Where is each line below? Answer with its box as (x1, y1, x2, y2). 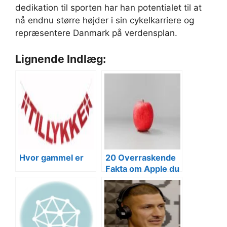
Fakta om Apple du (105, 163, 179, 174)
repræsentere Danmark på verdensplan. (15, 28, 177, 38)
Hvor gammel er (19, 152, 84, 163)
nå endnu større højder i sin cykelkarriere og (15, 15, 194, 25)
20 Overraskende (105, 152, 176, 163)
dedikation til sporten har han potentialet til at (15, 3, 202, 13)
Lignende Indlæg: (15, 52, 106, 65)
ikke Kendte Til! (105, 174, 166, 185)
